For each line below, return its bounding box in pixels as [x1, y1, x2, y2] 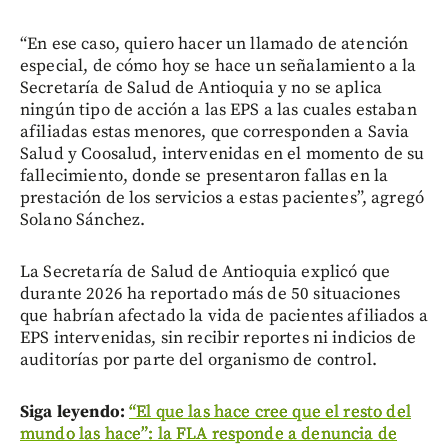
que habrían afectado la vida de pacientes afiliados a [20, 304, 428, 327]
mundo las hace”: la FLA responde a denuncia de [20, 422, 397, 445]
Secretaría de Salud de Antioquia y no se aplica [20, 76, 383, 99]
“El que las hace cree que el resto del [129, 400, 411, 423]
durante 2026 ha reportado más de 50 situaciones [20, 282, 401, 305]
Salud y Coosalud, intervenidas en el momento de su [20, 142, 425, 165]
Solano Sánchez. [20, 208, 146, 231]
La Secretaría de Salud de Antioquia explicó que [20, 260, 391, 283]
